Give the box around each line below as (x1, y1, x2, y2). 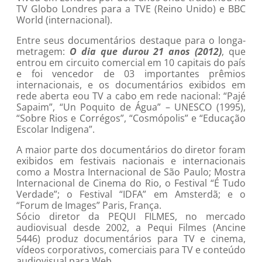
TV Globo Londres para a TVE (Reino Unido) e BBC (16, 2, 246, 16)
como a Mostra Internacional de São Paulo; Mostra (16, 166, 246, 179)
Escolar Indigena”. (16, 123, 95, 136)
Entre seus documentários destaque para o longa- (16, 34, 246, 47)
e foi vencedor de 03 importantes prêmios (16, 67, 246, 81)
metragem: (16, 45, 65, 58)
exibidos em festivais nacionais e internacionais (16, 154, 246, 168)
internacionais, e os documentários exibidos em (16, 78, 246, 92)
